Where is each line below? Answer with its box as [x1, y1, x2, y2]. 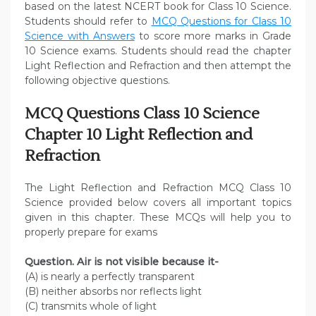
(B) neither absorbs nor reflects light [25, 285, 202, 298]
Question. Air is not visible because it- [25, 255, 227, 269]
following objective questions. [25, 74, 170, 87]
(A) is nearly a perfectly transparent [25, 270, 195, 284]
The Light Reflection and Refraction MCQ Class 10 [25, 181, 291, 195]
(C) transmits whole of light [25, 300, 157, 313]
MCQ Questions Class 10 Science [25, 104, 260, 124]
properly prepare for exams [25, 226, 157, 239]
